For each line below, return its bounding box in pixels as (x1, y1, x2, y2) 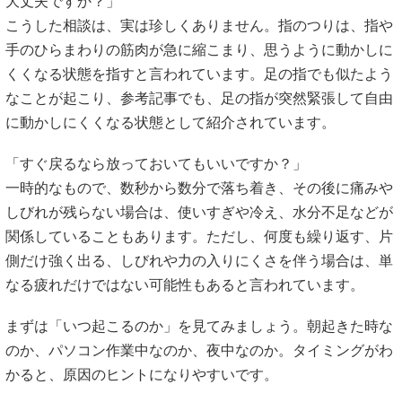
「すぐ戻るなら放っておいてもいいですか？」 (5, 155, 307, 171)
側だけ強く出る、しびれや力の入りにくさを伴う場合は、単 (5, 252, 393, 268)
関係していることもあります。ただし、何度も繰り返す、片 (5, 228, 393, 244)
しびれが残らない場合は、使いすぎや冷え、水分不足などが (5, 204, 393, 220)
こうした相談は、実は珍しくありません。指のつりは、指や (5, 17, 393, 33)
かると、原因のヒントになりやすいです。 (5, 367, 278, 383)
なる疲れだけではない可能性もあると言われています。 (5, 276, 364, 293)
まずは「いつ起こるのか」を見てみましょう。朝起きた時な (5, 319, 393, 335)
